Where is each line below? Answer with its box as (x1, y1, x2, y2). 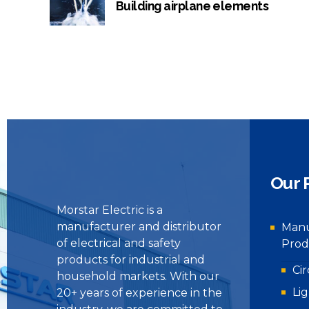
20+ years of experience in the (57, 286, 222, 299)
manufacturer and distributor (57, 219, 221, 233)
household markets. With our (57, 269, 219, 283)
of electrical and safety (57, 236, 181, 250)
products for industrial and (57, 252, 205, 266)
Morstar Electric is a (57, 203, 163, 217)
